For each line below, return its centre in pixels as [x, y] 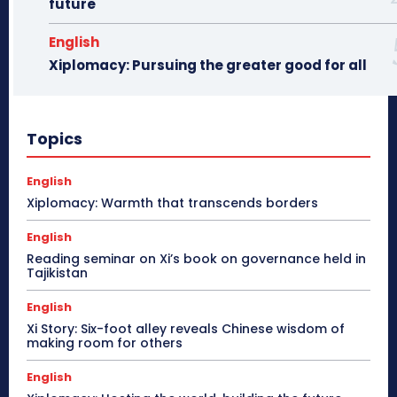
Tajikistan [57, 273]
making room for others [105, 343]
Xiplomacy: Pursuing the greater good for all [208, 66]
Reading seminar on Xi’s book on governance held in [196, 259]
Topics [54, 139]
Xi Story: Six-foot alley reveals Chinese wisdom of [186, 329]
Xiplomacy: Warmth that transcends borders [172, 203]
